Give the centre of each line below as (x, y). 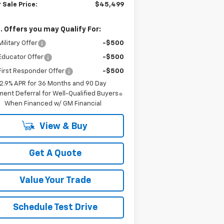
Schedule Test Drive (55, 207)
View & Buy (63, 126)
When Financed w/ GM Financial (53, 103)
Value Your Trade (55, 180)
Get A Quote (55, 153)
